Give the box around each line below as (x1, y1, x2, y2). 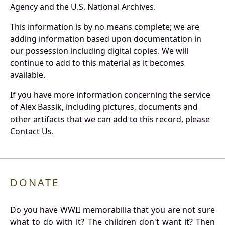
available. (10, 69, 45, 81)
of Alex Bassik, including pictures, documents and (10, 101, 198, 113)
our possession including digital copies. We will (10, 45, 188, 57)
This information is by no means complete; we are (10, 21, 199, 33)
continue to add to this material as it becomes (10, 57, 184, 69)
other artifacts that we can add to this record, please (10, 114, 210, 125)
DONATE (10, 176, 59, 190)
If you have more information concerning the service (10, 89, 210, 101)
